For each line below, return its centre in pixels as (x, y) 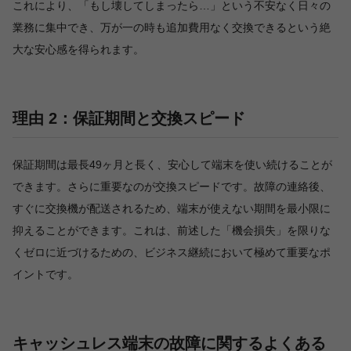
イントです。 (45, 275)
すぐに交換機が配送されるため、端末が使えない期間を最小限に (172, 209)
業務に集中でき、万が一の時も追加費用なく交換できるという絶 (172, 28)
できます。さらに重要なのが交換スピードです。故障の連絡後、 (172, 187)
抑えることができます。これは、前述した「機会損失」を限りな (172, 231)
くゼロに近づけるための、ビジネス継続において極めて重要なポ (172, 253)
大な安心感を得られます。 (78, 50)
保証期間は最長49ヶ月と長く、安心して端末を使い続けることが (172, 165)
